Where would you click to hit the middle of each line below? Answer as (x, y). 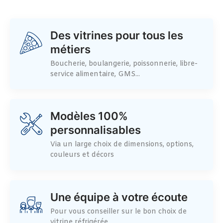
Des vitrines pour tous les (117, 35)
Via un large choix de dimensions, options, (122, 145)
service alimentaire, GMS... (95, 74)
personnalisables (96, 130)
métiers (70, 49)
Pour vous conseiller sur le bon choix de (118, 212)
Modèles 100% (89, 116)
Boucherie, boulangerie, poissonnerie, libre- (124, 64)
